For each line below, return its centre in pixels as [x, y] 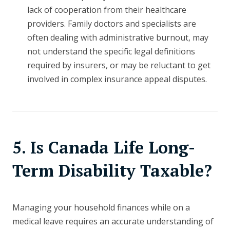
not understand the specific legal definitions [111, 52]
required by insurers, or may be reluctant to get [119, 65]
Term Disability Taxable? [112, 171]
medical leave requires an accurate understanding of [113, 222]
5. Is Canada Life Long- [104, 148]
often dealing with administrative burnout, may [118, 38]
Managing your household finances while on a [101, 208]
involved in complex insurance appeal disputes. [117, 79]
